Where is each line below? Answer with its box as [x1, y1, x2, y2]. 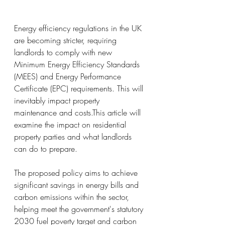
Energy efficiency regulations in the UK [14, 22, 144, 34]
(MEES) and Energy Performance [14, 70, 124, 82]
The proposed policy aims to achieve [14, 167, 140, 178]
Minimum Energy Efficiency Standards [14, 58, 142, 70]
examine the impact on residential [14, 119, 129, 130]
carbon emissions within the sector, [14, 191, 132, 202]
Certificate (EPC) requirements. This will [14, 82, 146, 94]
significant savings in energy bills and [14, 179, 141, 190]
